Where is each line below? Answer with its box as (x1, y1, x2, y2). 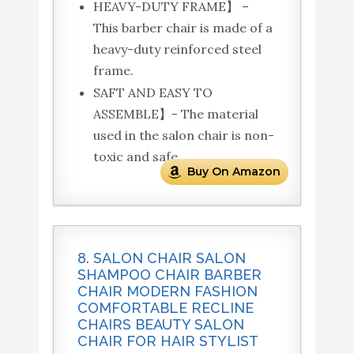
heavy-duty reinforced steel (92, 41, 262, 58)
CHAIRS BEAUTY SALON (77, 316, 244, 333)
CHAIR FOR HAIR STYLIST (77, 333, 258, 350)
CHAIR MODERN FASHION (77, 283, 258, 300)
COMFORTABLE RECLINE (77, 299, 254, 317)
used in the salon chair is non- (92, 127, 274, 144)
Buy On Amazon (187, 164, 281, 179)
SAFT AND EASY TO (92, 85, 213, 101)
